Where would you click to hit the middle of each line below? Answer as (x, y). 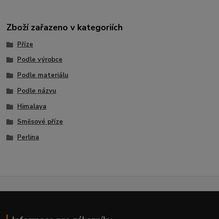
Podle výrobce (40, 60)
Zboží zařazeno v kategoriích (65, 27)
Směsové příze (40, 122)
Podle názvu (36, 91)
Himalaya (32, 106)
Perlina (28, 138)
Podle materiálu (43, 76)
